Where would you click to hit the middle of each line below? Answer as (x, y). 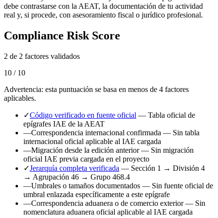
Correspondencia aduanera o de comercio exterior (108, 203)
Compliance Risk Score (62, 36)
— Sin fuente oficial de (178, 186)
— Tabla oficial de (167, 115)
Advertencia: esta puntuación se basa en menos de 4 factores (96, 90)
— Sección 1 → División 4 (163, 168)
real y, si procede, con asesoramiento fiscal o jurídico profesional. (103, 15)
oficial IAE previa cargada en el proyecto (86, 159)
